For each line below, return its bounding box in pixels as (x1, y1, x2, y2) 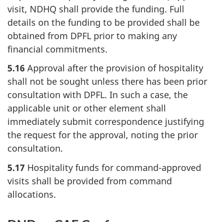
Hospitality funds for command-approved (25, 161, 201, 173)
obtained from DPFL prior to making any (7, 29, 177, 42)
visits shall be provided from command (7, 174, 172, 187)
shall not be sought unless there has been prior (7, 75, 207, 88)
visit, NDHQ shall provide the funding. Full (7, 2, 184, 15)
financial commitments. (7, 43, 108, 55)
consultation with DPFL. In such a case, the (7, 89, 188, 101)
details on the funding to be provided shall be (7, 16, 200, 28)
